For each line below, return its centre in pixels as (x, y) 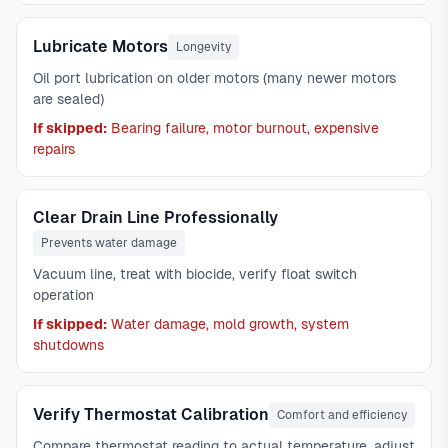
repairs (54, 149)
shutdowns (68, 345)
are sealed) (68, 99)
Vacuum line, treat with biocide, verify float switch (195, 274)
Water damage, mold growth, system (228, 324)
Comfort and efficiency (342, 415)
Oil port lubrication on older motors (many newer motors (214, 78)
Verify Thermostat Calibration (151, 414)
